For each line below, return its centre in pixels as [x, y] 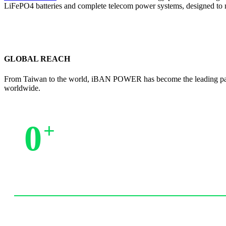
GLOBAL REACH [37, 59]
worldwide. [22, 88]
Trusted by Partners [55, 169]
